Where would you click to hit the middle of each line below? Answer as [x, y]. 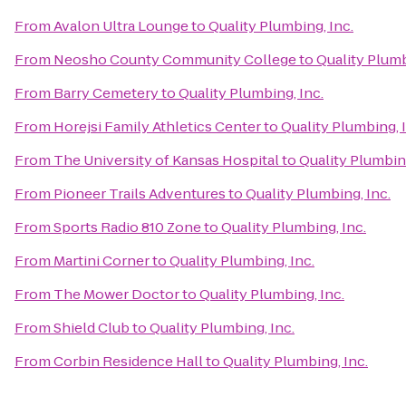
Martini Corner [101, 261]
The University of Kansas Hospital [166, 160]
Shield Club [92, 328]
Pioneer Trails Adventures [140, 193]
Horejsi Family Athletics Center [157, 126]
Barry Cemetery [106, 93]
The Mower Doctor [116, 294]
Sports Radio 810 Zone [127, 227]
